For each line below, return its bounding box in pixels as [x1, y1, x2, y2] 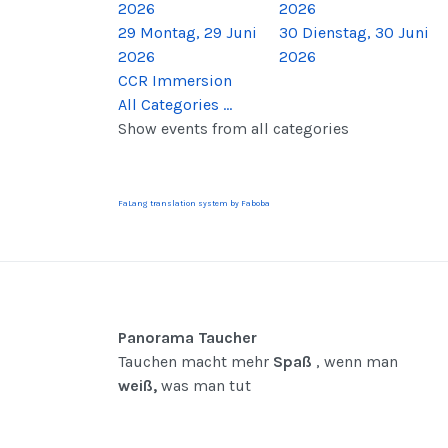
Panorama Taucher [118, 327, 257, 347]
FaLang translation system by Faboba [118, 198, 270, 208]
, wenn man [312, 351, 398, 371]
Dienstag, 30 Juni [302, 22, 429, 42]
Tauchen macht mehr [118, 351, 273, 371]
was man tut [157, 375, 251, 395]
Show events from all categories [118, 118, 349, 138]
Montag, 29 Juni [140, 22, 257, 42]
